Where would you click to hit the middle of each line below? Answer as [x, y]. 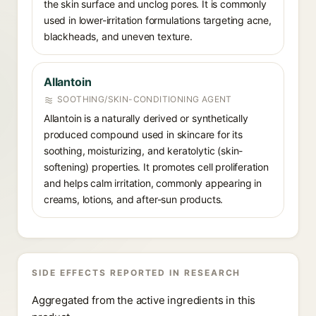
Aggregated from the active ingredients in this [144, 300]
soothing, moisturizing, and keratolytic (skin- [144, 151]
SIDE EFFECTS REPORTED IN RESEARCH [136, 273]
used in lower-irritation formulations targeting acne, [158, 20]
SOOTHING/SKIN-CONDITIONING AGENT [145, 99]
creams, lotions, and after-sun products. [134, 199]
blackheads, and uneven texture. [118, 36]
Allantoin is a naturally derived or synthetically [146, 118]
